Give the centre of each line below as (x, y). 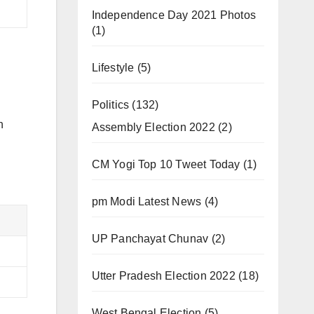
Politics (110, 105)
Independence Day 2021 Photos (174, 15)
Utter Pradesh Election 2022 (163, 276)
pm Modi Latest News (146, 202)
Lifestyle (113, 68)
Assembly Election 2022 (153, 127)
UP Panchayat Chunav (150, 239)
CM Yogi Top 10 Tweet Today (166, 164)
